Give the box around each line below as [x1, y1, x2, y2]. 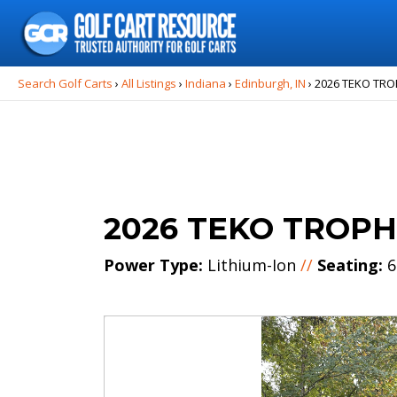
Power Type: [104, 254, 203, 276]
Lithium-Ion [203, 254, 300, 276]
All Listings [121, 75, 176, 91]
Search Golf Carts [18, 75, 113, 91]
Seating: [317, 254, 383, 276]
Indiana [185, 75, 226, 91]
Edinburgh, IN [235, 75, 306, 91]
